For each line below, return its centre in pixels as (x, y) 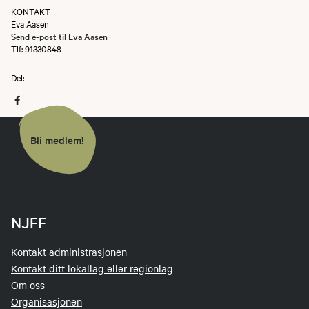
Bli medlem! (57, 139)
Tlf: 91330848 (36, 48)
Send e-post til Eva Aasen (59, 36)
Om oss (28, 285)
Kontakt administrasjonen (69, 252)
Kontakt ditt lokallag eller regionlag (92, 268)
